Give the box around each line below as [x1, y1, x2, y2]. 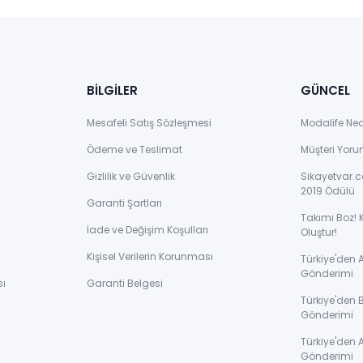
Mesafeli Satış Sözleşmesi [87, 116, 211, 130]
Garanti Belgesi [87, 276, 163, 291]
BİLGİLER [87, 82, 138, 100]
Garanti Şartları [87, 196, 162, 211]
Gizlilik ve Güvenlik [87, 169, 175, 184]
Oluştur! [301, 225, 337, 240]
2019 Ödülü [301, 184, 355, 199]
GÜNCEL [301, 82, 350, 100]
